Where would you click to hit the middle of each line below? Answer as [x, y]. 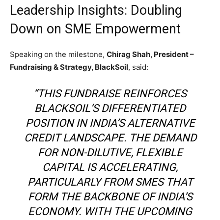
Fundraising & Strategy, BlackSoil [69, 67]
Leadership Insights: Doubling [96, 10]
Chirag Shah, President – [150, 54]
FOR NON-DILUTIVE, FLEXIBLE [110, 152]
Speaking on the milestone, [58, 54]
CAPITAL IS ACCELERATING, [110, 167]
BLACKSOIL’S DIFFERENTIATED [110, 108]
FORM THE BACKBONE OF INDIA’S [110, 196]
